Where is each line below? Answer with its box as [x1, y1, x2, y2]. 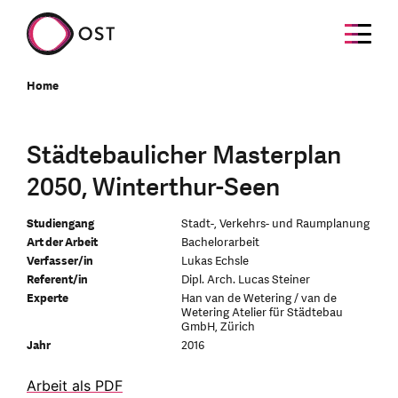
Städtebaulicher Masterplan [27, 139, 341, 172]
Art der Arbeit [27, 235, 98, 251]
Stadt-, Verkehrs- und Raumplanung [181, 216, 370, 232]
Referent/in [27, 272, 88, 288]
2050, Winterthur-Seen [27, 171, 280, 204]
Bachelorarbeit [181, 235, 260, 251]
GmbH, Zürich [181, 319, 256, 335]
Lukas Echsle [181, 253, 250, 269]
